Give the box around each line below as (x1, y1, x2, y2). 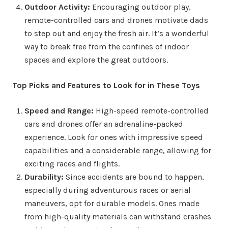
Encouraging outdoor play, (90, 2, 191, 12)
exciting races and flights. (24, 158, 120, 168)
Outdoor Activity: (24, 2, 90, 12)
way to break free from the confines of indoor (24, 41, 189, 51)
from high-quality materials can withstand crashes (24, 211, 211, 221)
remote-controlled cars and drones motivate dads (24, 15, 208, 25)
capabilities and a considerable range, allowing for (24, 145, 211, 155)
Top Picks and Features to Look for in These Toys (12, 80, 200, 90)
